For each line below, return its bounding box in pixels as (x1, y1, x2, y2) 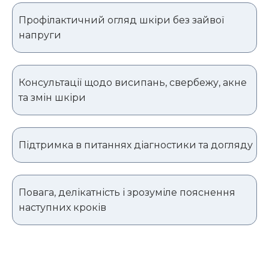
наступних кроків (19, 202, 106, 214)
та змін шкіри (19, 92, 86, 104)
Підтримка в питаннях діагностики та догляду (19, 139, 253, 151)
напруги (19, 29, 61, 41)
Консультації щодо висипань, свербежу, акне (19, 77, 247, 89)
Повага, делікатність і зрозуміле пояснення (19, 187, 235, 199)
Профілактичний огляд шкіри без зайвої (19, 14, 224, 26)
